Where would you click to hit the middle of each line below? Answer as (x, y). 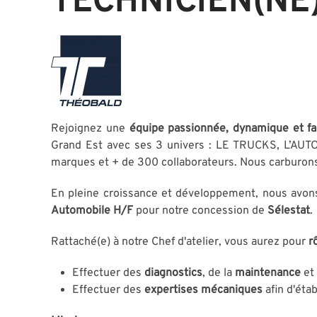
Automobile (81, 211)
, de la (217, 273)
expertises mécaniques (203, 290)
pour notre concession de (200, 211)
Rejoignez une (88, 128)
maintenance (268, 273)
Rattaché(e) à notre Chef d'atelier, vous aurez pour (178, 242)
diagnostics (173, 273)
